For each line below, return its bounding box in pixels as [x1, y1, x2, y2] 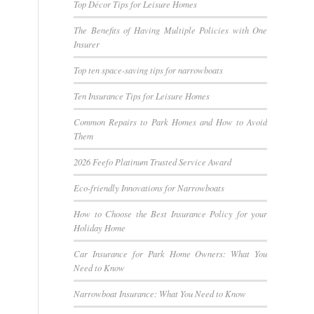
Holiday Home [74, 221, 126, 233]
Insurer [74, 37, 100, 50]
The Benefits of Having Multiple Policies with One [74, 23, 267, 36]
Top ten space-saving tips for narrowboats [74, 63, 224, 76]
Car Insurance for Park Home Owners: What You [74, 247, 267, 259]
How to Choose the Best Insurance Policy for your [74, 207, 267, 219]
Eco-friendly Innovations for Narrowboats [74, 181, 225, 193]
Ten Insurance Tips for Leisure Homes [74, 89, 210, 102]
